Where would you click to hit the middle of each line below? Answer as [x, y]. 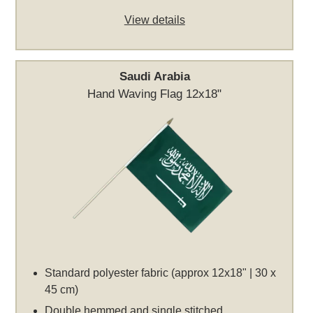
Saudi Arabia [154, 77]
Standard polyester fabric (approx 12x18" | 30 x [161, 273]
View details [154, 20]
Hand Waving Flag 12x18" [155, 94]
